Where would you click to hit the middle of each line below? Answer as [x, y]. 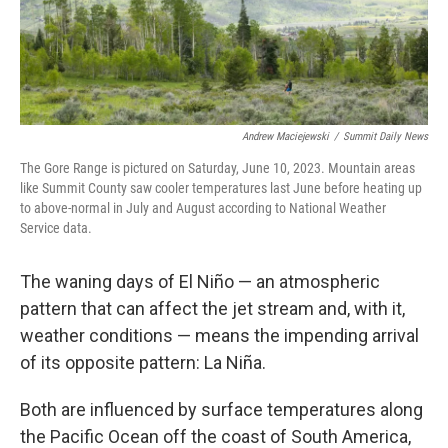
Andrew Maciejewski [285, 136]
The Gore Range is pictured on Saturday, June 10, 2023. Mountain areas [217, 168]
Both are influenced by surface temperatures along [221, 409]
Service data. [56, 228]
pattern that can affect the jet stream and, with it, [212, 308]
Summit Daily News [385, 136]
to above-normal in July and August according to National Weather [203, 208]
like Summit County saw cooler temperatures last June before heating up [221, 188]
